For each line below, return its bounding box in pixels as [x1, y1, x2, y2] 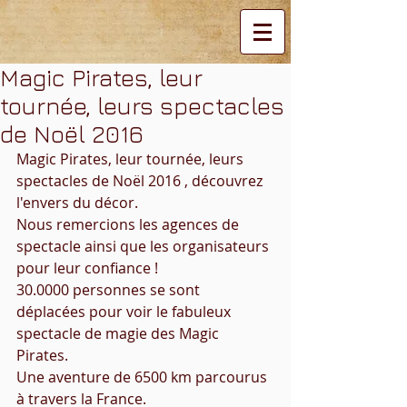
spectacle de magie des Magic [16, 323, 223, 343]
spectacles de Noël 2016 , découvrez [16, 171, 266, 191]
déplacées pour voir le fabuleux [16, 302, 234, 322]
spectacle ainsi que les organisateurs [16, 236, 273, 256]
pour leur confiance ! [16, 258, 158, 278]
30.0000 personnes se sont [16, 280, 203, 300]
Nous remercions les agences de [16, 214, 243, 234]
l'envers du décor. [16, 193, 142, 213]
